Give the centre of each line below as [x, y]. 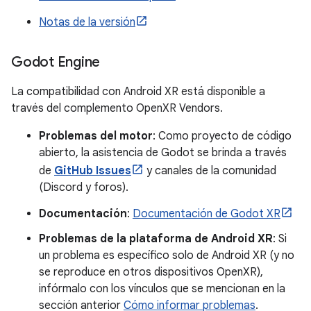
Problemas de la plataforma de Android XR [156, 239]
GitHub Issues [93, 171]
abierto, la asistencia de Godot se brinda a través [163, 153]
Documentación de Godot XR [207, 214]
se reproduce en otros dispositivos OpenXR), [151, 272]
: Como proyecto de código [222, 136]
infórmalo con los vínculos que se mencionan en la [162, 289]
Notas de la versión [87, 22]
